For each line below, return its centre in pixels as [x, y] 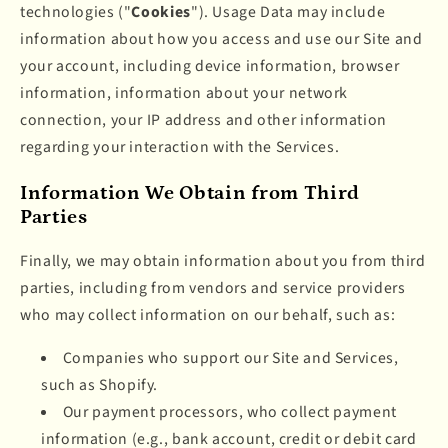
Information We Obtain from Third [190, 192]
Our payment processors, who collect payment [229, 411]
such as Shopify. [100, 384]
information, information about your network [184, 93]
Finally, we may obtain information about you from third [223, 261]
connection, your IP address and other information [203, 120]
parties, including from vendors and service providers [213, 288]
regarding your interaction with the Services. [180, 147]
